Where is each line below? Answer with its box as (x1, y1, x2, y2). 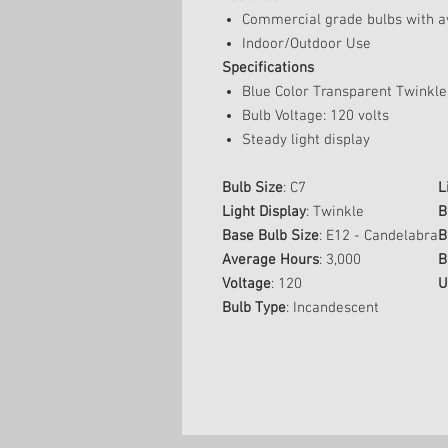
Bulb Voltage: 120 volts (242, 107, 389, 125)
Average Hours (222, 251, 319, 269)
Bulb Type (222, 299, 286, 317)
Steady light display (242, 131, 370, 149)
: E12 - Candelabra (319, 227, 438, 245)
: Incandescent (286, 299, 379, 317)
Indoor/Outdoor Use (242, 35, 371, 53)
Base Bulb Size (222, 227, 319, 245)
